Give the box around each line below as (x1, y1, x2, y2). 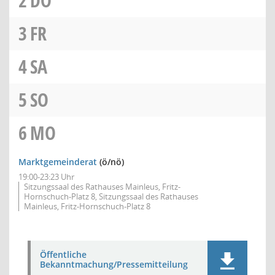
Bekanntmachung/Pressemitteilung (40, 258, 188, 270)
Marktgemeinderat (18, 156, 97, 168)
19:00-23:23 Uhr (18, 171, 74, 182)
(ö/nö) (97, 156, 124, 168)
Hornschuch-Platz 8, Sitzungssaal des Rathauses (24, 191, 198, 202)
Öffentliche (40, 249, 87, 260)
